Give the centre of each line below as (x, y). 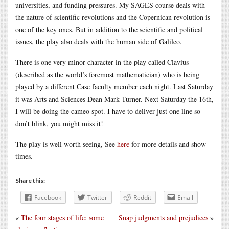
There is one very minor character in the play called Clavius (102, 62)
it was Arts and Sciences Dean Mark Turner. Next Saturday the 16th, (114, 99)
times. (24, 156)
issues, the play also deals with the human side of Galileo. (99, 41)
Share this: (30, 180)
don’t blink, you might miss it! (59, 123)
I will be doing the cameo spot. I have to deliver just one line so (108, 111)
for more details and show (168, 144)
